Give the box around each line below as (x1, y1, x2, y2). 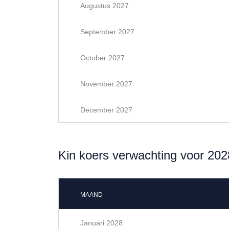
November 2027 (80, 80, 132, 88)
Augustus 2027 (80, 2, 129, 10)
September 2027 (80, 28, 134, 36)
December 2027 (80, 106, 132, 114)
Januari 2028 (80, 219, 123, 227)
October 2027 (80, 54, 125, 62)
